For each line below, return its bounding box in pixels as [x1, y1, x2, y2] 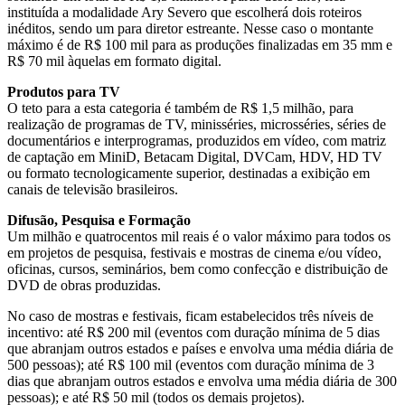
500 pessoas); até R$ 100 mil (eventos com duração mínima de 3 [7, 356, 374, 372]
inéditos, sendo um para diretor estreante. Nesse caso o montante [7, 20, 373, 36]
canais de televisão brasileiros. [7, 181, 178, 197]
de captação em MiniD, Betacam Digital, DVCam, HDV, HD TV [7, 148, 382, 165]
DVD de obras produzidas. [7, 277, 161, 293]
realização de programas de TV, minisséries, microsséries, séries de [7, 116, 386, 132]
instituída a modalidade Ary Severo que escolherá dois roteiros [7, 4, 362, 20]
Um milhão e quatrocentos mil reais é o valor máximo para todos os [7, 228, 391, 244]
